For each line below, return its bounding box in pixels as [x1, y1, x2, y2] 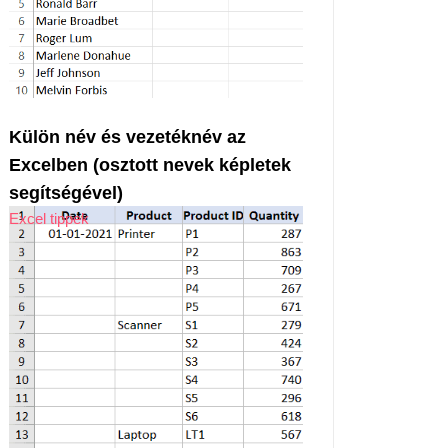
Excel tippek [9, 210, 89, 228]
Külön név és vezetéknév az [9, 127, 246, 148]
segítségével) [9, 183, 123, 204]
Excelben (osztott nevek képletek [9, 155, 291, 176]
